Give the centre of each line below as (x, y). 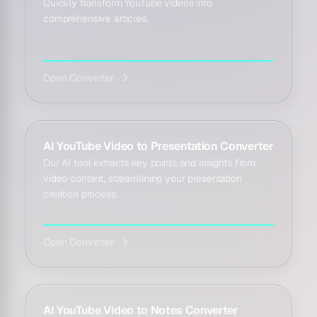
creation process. (81, 194)
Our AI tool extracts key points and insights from (150, 163)
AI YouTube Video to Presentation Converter (158, 146)
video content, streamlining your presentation (143, 178)
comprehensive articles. (96, 18)
